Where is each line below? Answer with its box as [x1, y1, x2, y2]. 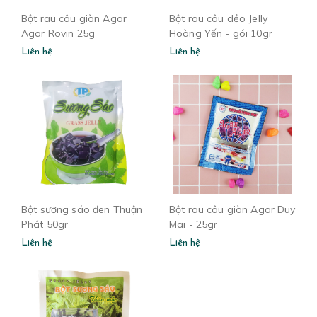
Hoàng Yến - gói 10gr [169, 26, 272, 40]
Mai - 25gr [169, 217, 218, 231]
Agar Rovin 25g [21, 26, 95, 40]
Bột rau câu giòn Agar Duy [169, 202, 296, 216]
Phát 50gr [21, 217, 69, 231]
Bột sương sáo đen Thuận [21, 202, 143, 216]
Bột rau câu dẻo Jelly [169, 11, 267, 25]
